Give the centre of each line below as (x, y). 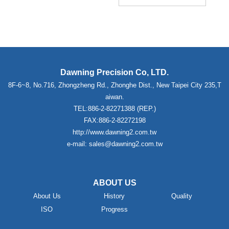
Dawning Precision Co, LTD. (114, 72)
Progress (114, 209)
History (114, 196)
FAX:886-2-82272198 (114, 120)
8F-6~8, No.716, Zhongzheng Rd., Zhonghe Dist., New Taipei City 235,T (114, 85)
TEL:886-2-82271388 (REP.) (114, 108)
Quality (182, 196)
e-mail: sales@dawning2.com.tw (114, 144)
